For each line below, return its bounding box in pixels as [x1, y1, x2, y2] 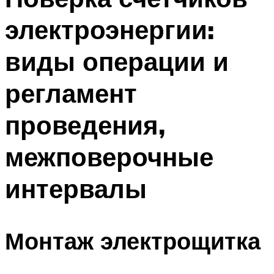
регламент [5, 77, 137, 109]
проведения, [5, 109, 165, 141]
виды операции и [5, 45, 229, 78]
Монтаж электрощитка [5, 225, 261, 256]
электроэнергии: [5, 13, 214, 46]
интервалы [5, 172, 147, 205]
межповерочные [5, 141, 213, 173]
